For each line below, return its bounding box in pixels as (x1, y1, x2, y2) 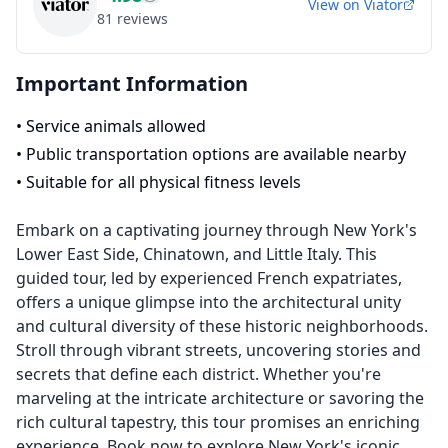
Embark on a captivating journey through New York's (16, 219, 417, 241)
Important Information (16, 70, 248, 97)
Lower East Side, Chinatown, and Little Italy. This (16, 243, 377, 265)
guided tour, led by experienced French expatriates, (16, 267, 402, 289)
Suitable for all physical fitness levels (26, 171, 301, 193)
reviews (117, 9, 168, 28)
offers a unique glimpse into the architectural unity (16, 291, 401, 313)
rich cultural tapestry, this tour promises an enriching (16, 411, 420, 433)
